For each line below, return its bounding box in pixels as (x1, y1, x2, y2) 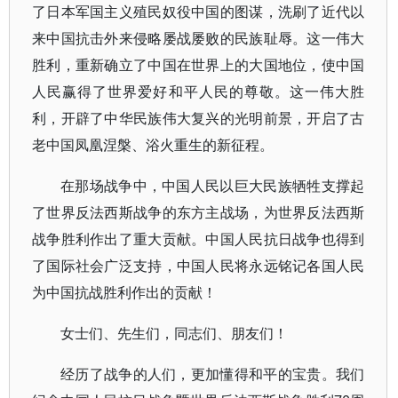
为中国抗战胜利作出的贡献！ (32, 283, 217, 302)
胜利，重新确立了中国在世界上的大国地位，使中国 (32, 55, 365, 75)
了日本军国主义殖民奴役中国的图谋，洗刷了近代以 (32, 2, 365, 21)
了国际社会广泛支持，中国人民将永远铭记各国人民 (32, 256, 365, 275)
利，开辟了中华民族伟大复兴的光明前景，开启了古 (32, 108, 365, 128)
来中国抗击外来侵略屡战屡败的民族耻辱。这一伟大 (32, 28, 365, 48)
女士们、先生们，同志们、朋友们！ (60, 323, 288, 343)
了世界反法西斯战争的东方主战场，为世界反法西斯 (32, 203, 365, 222)
